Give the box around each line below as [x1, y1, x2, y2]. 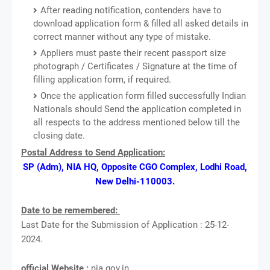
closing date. [33, 130, 85, 141]
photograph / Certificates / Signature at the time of [33, 60, 237, 72]
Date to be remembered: [21, 204, 120, 216]
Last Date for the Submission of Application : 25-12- [21, 219, 229, 230]
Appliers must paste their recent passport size [40, 47, 226, 58]
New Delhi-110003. [95, 175, 175, 187]
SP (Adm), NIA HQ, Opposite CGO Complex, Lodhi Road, [23, 161, 247, 172]
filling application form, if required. [33, 74, 171, 85]
